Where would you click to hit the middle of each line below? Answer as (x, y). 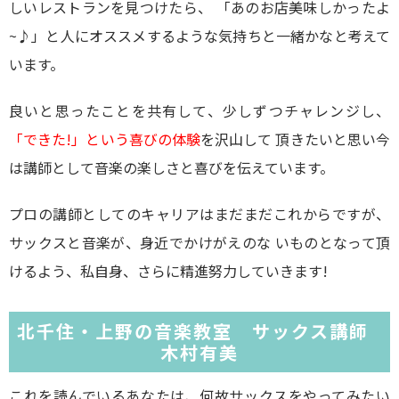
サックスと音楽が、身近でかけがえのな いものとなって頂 (199, 242)
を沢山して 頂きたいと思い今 (296, 139)
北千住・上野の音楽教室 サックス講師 (199, 331)
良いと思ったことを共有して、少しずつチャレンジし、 (199, 110)
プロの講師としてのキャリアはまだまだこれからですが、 (199, 214)
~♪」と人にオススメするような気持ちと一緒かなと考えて (199, 36)
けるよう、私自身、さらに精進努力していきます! (168, 271)
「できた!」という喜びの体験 (105, 139)
